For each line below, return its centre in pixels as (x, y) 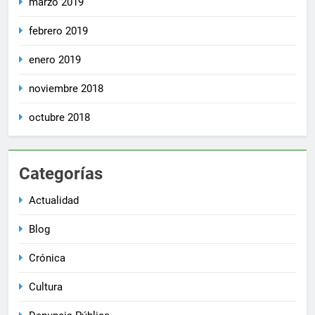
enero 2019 (55, 60)
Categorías (61, 174)
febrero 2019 (58, 31)
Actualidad (54, 201)
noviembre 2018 (66, 89)
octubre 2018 (59, 118)
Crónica (47, 258)
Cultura (46, 287)
